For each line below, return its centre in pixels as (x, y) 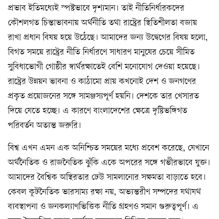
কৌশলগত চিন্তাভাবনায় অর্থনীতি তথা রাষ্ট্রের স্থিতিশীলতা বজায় (102, 23)
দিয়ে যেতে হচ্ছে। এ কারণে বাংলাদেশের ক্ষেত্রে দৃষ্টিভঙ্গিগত (98, 111)
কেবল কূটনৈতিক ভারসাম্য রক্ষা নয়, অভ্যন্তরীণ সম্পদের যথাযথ (104, 192)
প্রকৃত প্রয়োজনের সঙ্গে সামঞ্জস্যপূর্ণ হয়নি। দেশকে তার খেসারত (103, 96)
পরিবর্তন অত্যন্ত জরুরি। (44, 126)
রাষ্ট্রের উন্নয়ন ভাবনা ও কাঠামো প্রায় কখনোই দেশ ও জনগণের (102, 82)
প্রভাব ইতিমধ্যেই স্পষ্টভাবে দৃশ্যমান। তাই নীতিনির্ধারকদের (96, 8)
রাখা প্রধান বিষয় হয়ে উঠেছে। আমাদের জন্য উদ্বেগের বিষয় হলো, (108, 38)
